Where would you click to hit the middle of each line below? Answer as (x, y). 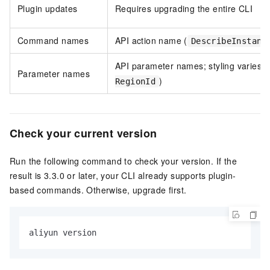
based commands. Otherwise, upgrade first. (98, 190)
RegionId (136, 81)
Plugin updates (48, 8)
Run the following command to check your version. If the (123, 161)
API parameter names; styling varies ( (191, 65)
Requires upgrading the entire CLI (184, 8)
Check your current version (83, 133)
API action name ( (151, 40)
